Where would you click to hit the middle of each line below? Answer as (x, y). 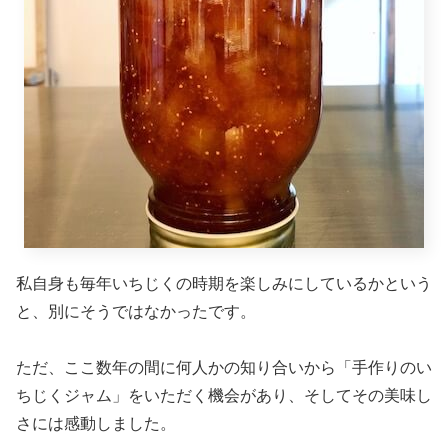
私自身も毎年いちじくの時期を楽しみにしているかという (224, 283)
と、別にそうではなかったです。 (136, 311)
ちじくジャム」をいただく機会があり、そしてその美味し (224, 395)
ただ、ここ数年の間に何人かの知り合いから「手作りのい (224, 367)
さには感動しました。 (96, 423)
